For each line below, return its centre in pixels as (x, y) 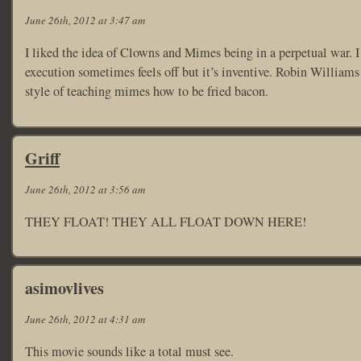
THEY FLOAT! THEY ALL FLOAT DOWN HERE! (166, 221)
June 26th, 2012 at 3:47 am (85, 20)
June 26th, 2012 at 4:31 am (85, 319)
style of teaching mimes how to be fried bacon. (147, 91)
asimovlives (64, 288)
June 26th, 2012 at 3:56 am (85, 189)
